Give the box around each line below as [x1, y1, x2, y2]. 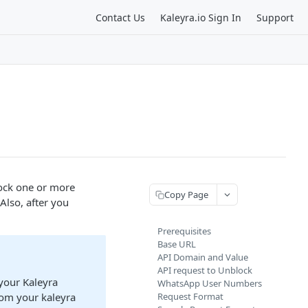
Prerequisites [157, 225, 211, 237]
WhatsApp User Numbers [157, 277, 262, 289]
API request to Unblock [157, 264, 252, 276]
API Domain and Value [157, 251, 248, 263]
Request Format [157, 290, 223, 302]
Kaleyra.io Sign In [160, 10, 241, 24]
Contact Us [96, 10, 145, 24]
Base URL [157, 238, 196, 250]
